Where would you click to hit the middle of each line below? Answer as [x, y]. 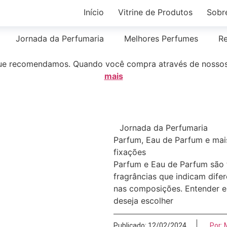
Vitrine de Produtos [156, 12]
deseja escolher [143, 201]
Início [94, 12]
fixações [130, 152]
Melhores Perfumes [161, 39]
